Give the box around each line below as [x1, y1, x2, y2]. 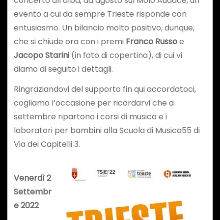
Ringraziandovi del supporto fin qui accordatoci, [13, 83, 196, 95]
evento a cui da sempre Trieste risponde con [13, 8, 187, 20]
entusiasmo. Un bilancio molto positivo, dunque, [13, 22, 194, 34]
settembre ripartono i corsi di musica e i [13, 111, 167, 123]
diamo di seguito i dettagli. [13, 63, 113, 75]
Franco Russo [125, 36, 177, 48]
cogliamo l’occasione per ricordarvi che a [13, 97, 174, 109]
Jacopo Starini [13, 50, 69, 61]
